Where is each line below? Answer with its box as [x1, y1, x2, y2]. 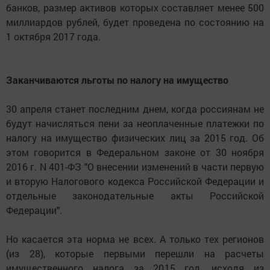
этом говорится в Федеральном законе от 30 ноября [6, 146, 264, 159]
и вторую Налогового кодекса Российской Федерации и [6, 175, 264, 188]
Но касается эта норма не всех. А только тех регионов [6, 233, 264, 246]
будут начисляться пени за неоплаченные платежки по [6, 117, 264, 130]
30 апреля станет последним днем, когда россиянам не [6, 102, 264, 116]
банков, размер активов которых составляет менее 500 [6, 1, 264, 14]
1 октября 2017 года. [6, 30, 101, 43]
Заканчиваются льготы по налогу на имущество [6, 74, 228, 87]
